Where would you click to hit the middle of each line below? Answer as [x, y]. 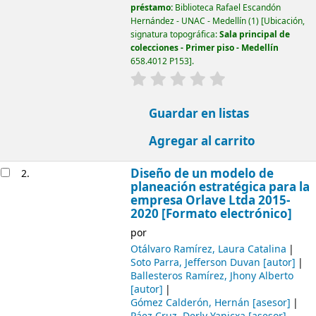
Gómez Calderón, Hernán [190, 303]
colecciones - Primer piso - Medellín [204, 48]
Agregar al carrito [201, 141]
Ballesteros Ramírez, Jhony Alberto [212, 276]
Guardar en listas [198, 114]
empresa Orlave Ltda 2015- [210, 201]
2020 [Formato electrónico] [211, 214]
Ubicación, [284, 21]
